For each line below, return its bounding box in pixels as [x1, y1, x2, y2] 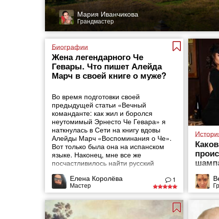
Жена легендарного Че [52, 51, 144, 63]
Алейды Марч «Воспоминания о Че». [52, 133, 172, 143]
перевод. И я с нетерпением [52, 166, 144, 176]
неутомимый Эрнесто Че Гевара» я [52, 116, 166, 126]
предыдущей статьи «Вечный [52, 100, 147, 109]
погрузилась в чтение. [52, 175, 123, 184]
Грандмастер [77, 16, 114, 25]
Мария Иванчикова [77, 8, 138, 19]
